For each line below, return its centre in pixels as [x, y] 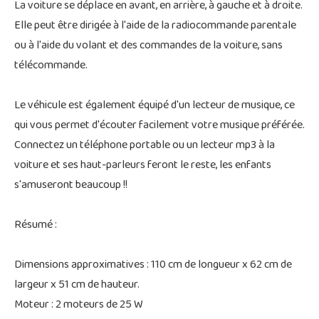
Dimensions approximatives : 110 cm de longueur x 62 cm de [153, 265]
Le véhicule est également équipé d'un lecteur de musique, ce [155, 106]
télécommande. [51, 66]
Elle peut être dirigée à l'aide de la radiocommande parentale [155, 26]
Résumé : [36, 225]
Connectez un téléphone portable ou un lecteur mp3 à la [145, 146]
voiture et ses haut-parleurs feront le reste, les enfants [143, 166]
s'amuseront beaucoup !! [71, 185]
